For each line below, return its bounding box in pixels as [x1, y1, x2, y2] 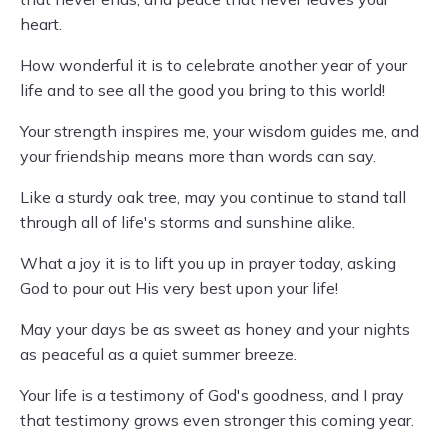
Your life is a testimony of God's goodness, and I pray [20, 385, 404, 405]
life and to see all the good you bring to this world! [20, 80, 385, 100]
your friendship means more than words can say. [20, 146, 376, 166]
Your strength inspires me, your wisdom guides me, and [20, 121, 419, 141]
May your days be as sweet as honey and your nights [20, 319, 410, 339]
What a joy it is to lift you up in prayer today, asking [20, 253, 396, 273]
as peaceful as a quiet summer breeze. [20, 344, 297, 364]
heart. [20, 14, 62, 34]
